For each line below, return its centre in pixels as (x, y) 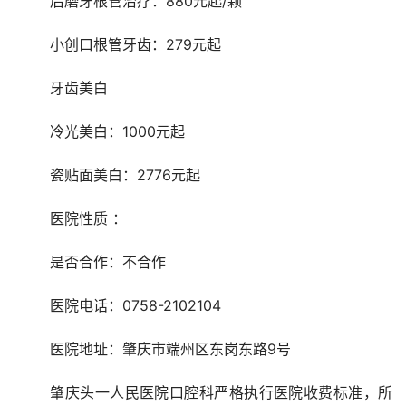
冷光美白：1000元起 (117, 132)
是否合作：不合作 (108, 262)
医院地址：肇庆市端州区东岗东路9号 (170, 349)
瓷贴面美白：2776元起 (125, 175)
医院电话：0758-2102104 (135, 306)
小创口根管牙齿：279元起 (135, 45)
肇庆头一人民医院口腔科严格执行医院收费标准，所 (32, 393)
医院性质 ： (88, 219)
